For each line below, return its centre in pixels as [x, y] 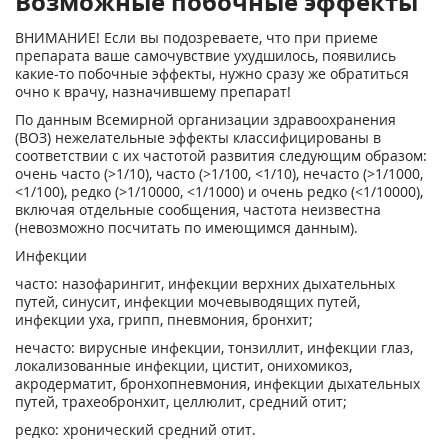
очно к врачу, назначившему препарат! [153, 91]
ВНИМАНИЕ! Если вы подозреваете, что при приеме [196, 37]
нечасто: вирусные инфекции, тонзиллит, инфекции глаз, [214, 347]
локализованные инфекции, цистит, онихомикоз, [183, 365]
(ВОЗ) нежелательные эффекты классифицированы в [198, 137]
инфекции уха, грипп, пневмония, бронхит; [164, 319]
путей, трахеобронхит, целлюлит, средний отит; [181, 401]
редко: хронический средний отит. [135, 429]
